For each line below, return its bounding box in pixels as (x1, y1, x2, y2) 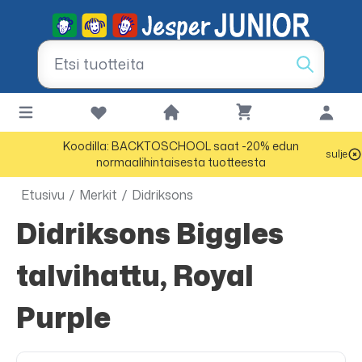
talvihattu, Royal (16, 255, 254, 295)
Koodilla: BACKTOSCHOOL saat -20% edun (63, 138, 299, 154)
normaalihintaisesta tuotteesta (96, 154, 266, 170)
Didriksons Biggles (16, 213, 37, 253)
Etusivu (21, 186, 65, 204)
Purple (16, 297, 111, 337)
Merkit (79, 186, 117, 204)
